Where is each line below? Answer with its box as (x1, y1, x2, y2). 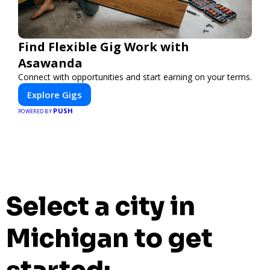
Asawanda (18, 55, 83, 71)
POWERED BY (18, 107, 54, 115)
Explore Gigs (27, 89, 82, 101)
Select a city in (6, 190, 195, 222)
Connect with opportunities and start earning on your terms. (18, 71, 252, 83)
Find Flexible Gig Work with (18, 39, 189, 55)
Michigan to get (6, 222, 213, 254)
